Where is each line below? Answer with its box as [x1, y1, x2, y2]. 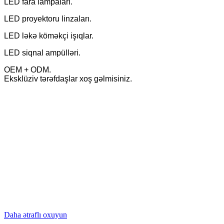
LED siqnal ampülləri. [4, 48, 80, 57]
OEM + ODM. [4, 65, 51, 74]
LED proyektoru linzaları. [4, 14, 91, 23]
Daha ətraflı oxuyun [4, 210, 67, 219]
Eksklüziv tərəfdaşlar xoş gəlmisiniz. [4, 74, 132, 83]
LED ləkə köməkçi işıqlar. [4, 31, 93, 40]
